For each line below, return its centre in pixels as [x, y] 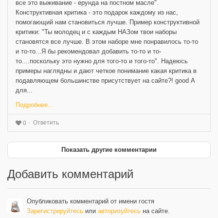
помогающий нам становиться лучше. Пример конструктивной [108, 22]
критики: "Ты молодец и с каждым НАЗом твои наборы [96, 32]
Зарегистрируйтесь [55, 211]
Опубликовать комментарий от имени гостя [91, 201]
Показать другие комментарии [109, 149]
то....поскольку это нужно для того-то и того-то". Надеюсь [102, 61]
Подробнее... [35, 105]
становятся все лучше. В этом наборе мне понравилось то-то [107, 41]
